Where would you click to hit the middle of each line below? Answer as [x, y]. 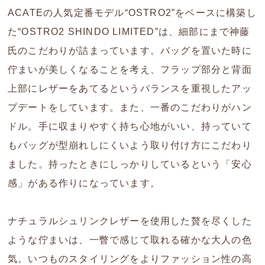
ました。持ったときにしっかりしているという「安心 [130, 164]
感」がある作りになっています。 [84, 183]
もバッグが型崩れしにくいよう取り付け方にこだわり [130, 146]
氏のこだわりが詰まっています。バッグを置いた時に [130, 51]
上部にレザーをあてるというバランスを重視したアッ [130, 89]
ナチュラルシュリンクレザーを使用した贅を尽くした [130, 221]
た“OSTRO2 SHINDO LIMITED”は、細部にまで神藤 [129, 32]
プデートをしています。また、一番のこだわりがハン [130, 108]
